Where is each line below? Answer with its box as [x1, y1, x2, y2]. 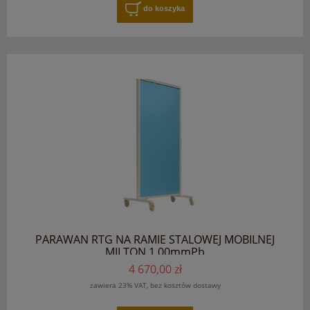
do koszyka [143, 3, 185, 12]
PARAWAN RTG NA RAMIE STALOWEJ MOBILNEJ [35, 232, 275, 248]
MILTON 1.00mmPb [105, 244, 205, 260]
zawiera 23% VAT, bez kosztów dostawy [89, 280, 221, 291]
